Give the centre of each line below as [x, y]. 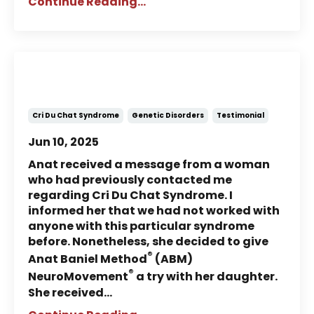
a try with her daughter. [207, 277]
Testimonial [240, 116]
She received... [70, 292]
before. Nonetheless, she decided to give [148, 242]
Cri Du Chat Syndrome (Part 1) [146, 93]
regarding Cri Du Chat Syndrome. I [130, 196]
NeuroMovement [78, 277]
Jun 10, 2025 [63, 142]
